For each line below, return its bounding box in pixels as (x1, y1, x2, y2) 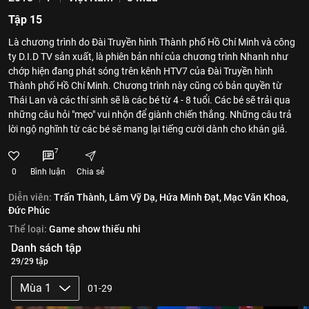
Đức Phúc (8, 205, 50, 216)
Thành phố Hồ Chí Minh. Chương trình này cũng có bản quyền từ (8, 80, 282, 91)
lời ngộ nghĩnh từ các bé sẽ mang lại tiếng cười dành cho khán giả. (8, 123, 288, 134)
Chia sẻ (77, 167, 104, 177)
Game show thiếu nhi (49, 223, 141, 235)
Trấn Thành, (54, 192, 107, 203)
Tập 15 (8, 13, 42, 26)
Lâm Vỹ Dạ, (109, 192, 157, 203)
